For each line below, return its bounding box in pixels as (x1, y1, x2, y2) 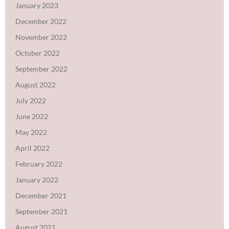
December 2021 (15, 191, 66, 200)
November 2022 (15, 32, 67, 41)
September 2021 (15, 207, 67, 216)
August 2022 (15, 80, 56, 89)
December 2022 (15, 16, 66, 26)
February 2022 (15, 159, 62, 168)
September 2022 (15, 64, 67, 73)
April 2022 (15, 143, 50, 152)
